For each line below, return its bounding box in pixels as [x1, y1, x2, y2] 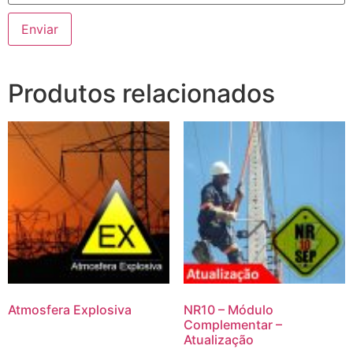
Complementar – [183, 316, 282, 333]
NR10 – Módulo [183, 301, 273, 318]
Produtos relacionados [8, 78, 275, 110]
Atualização [183, 331, 254, 347]
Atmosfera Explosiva [8, 301, 132, 318]
